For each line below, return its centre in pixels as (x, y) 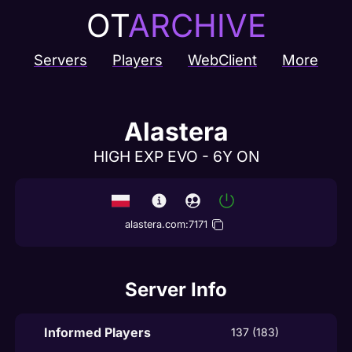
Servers (60, 60)
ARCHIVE (197, 26)
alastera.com (155, 224)
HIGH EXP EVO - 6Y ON (176, 156)
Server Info (176, 289)
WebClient (222, 60)
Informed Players (97, 332)
